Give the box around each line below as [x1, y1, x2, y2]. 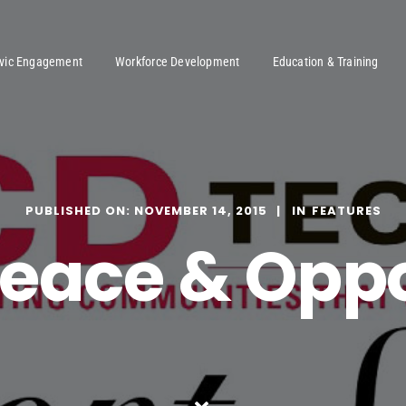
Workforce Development [115, 53, 240, 69]
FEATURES [311, 202, 382, 219]
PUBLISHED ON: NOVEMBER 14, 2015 [24, 202, 267, 219]
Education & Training [272, 53, 379, 69]
